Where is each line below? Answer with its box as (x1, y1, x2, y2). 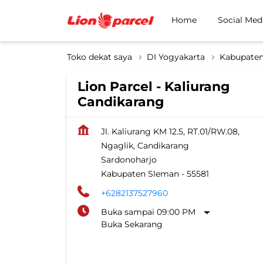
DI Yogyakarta (147, 52, 205, 62)
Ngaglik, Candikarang (101, 140, 189, 151)
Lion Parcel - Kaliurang (77, 79, 230, 95)
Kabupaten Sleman (101, 168, 179, 179)
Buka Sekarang (101, 219, 163, 230)
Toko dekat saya (67, 52, 132, 62)
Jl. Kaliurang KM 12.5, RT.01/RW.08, (101, 126, 240, 137)
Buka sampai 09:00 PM (101, 207, 195, 217)
